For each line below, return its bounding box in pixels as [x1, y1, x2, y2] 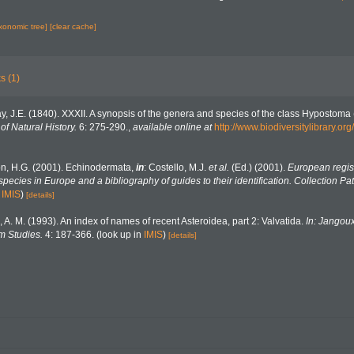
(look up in [94, 229, 144, 240]
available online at [133, 122, 212, 133]
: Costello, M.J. [144, 162, 209, 173]
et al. [209, 162, 229, 173]
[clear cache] [49, 22, 96, 31]
